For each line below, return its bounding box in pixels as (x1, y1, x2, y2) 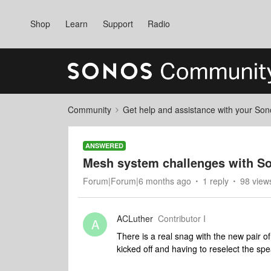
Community (68, 103, 111, 116)
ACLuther (117, 212, 153, 224)
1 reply (203, 175, 229, 187)
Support (102, 18, 133, 30)
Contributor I (158, 212, 206, 224)
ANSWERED (85, 141, 123, 150)
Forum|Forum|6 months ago (83, 175, 191, 187)
